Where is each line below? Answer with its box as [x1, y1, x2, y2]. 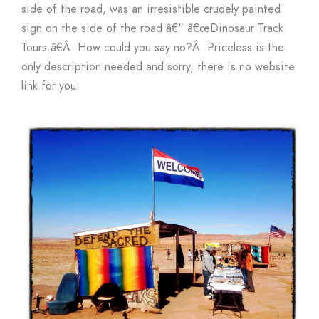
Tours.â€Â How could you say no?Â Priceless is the [21, 40, 284, 56]
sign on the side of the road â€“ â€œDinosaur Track [21, 21, 283, 37]
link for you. [21, 78, 80, 95]
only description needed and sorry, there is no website [21, 59, 295, 75]
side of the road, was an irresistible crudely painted [21, 1, 281, 18]
